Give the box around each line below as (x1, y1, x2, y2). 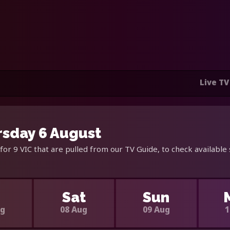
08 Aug (60, 203, 88, 215)
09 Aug (142, 203, 170, 215)
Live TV (200, 77, 229, 88)
